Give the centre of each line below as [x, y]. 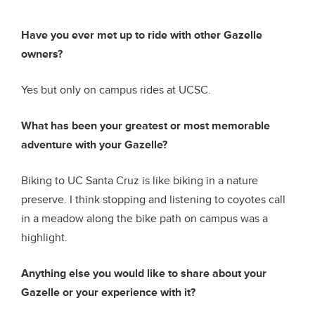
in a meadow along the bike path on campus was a [144, 218]
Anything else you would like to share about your [144, 273]
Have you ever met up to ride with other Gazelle [142, 35]
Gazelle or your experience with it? [108, 292]
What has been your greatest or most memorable [146, 126]
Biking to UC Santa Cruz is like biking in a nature [140, 180]
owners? [42, 54]
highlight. [44, 237]
